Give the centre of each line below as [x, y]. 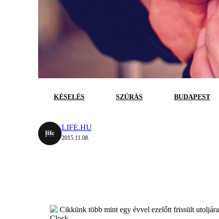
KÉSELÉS [69, 97]
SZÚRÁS [129, 97]
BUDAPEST [192, 97]
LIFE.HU [77, 128]
